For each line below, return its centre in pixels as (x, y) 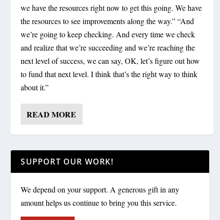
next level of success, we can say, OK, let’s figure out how (110, 60)
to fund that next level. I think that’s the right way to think (109, 74)
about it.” (35, 87)
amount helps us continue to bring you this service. (99, 202)
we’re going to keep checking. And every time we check (108, 34)
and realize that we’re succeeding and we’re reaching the (108, 47)
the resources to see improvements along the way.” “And (108, 21)
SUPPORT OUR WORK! (67, 161)
